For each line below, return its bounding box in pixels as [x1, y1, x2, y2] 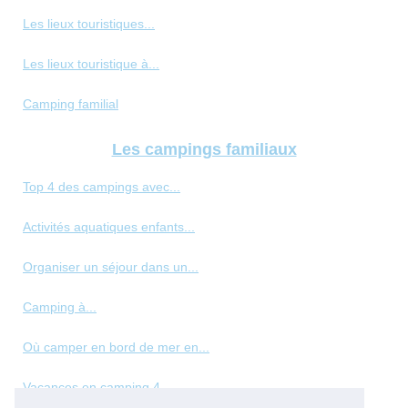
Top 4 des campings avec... [23, 179, 180, 195]
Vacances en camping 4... [23, 380, 171, 395]
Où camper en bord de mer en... [23, 340, 209, 355]
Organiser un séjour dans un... [23, 260, 199, 275]
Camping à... [23, 300, 97, 315]
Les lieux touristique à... [23, 56, 159, 72]
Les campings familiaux [111, 140, 297, 159]
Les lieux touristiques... [23, 16, 155, 32]
